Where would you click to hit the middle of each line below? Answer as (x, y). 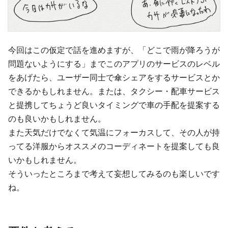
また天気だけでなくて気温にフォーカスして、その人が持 (114, 132)
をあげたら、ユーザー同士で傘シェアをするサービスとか (114, 77)
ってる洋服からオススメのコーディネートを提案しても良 (114, 146)
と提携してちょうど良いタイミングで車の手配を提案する (114, 105)
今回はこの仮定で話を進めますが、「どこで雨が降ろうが (114, 50)
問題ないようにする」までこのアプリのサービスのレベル (114, 63)
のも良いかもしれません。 (57, 118)
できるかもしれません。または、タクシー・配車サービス (114, 91)
